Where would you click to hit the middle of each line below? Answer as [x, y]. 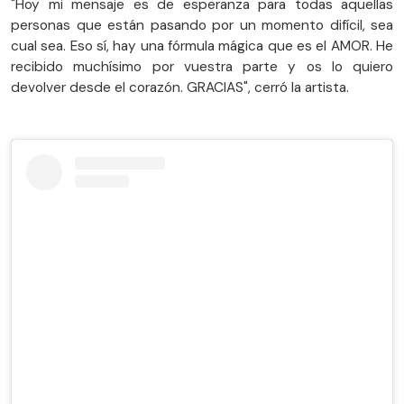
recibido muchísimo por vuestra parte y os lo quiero [202, 66]
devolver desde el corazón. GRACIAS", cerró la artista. [180, 87]
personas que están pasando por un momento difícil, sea [202, 25]
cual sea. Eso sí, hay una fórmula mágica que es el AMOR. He [202, 46]
